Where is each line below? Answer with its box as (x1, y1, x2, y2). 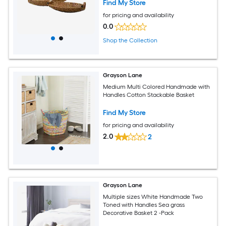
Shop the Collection (103, 37, 158, 44)
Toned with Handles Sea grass (103, 201, 185, 208)
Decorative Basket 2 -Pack (103, 209, 175, 216)
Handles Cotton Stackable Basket (103, 91, 195, 98)
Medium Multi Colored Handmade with (103, 83, 210, 90)
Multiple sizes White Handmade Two (103, 193, 203, 200)
